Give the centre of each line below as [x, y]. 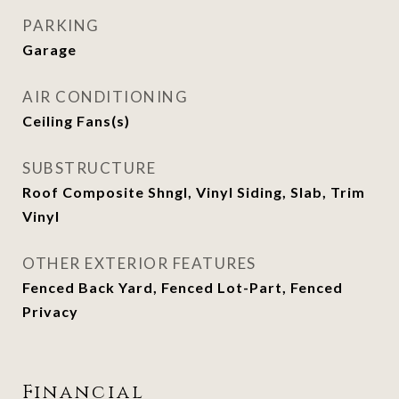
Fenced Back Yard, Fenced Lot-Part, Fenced [183, 287]
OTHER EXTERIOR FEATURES [139, 263]
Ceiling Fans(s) [76, 121]
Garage [49, 49]
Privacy [50, 311]
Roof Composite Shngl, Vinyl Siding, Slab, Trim [194, 192]
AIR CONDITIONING [105, 97]
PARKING [61, 25]
